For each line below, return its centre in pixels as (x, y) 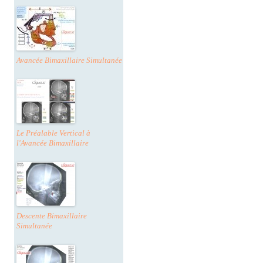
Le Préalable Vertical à (53, 133)
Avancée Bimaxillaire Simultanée (69, 60)
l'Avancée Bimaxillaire (53, 143)
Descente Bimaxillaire (52, 216)
